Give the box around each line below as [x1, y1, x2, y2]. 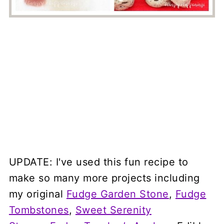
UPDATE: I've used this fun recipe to [8, 155, 188, 168]
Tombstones [8, 203, 69, 216]
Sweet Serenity [75, 203, 151, 216]
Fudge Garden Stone [66, 187, 169, 200]
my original [8, 187, 66, 200]
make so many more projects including [8, 171, 200, 184]
